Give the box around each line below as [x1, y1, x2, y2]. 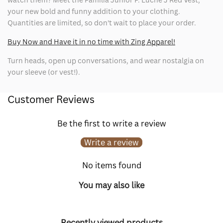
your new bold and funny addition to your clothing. [7, 6, 180, 16]
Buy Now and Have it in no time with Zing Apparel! [7, 36, 175, 46]
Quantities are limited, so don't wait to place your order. [7, 17, 196, 27]
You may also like [79, 180, 144, 191]
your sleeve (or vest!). [7, 67, 80, 77]
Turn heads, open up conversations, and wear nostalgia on [7, 55, 204, 65]
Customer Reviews [7, 92, 95, 106]
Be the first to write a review [57, 117, 166, 129]
